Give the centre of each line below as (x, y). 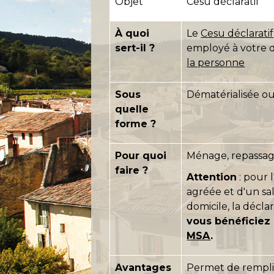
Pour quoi (141, 155)
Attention (212, 177)
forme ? (136, 124)
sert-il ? (135, 48)
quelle (132, 109)
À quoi (132, 33)
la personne (216, 62)
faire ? (132, 170)
